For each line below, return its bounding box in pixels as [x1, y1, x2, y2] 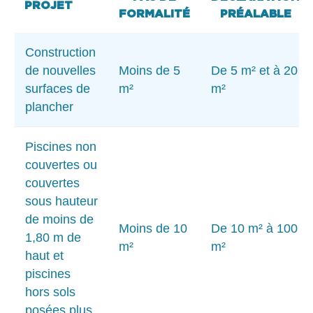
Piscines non [25, 139, 96, 154]
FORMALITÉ [119, 6, 190, 20]
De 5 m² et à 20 [211, 63, 298, 78]
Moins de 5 [119, 63, 180, 78]
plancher [25, 99, 73, 114]
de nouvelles [25, 63, 96, 78]
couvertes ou [25, 157, 97, 172]
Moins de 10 [119, 221, 187, 235]
